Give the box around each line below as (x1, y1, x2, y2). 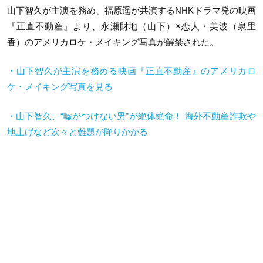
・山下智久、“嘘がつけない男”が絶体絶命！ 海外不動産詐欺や (7, 110, 256, 121)
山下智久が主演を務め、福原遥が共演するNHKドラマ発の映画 (7, 5, 256, 15)
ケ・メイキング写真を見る (7, 82, 113, 92)
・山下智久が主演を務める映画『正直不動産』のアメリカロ (7, 66, 256, 76)
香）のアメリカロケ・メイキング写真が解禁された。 (7, 36, 218, 47)
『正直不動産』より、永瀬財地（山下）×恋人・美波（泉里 (7, 21, 256, 31)
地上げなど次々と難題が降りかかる (7, 126, 148, 137)
